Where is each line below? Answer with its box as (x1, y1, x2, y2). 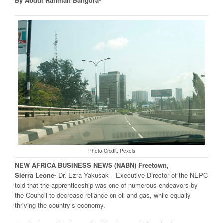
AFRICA (32, 160, 56, 170)
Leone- (35, 170, 58, 180)
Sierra (15, 170, 35, 180)
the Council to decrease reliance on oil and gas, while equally (15, 190, 191, 200)
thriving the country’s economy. (15, 200, 105, 210)
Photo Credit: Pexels (88, 147, 135, 154)
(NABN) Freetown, (112, 160, 169, 170)
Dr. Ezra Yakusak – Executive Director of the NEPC (58, 170, 208, 180)
